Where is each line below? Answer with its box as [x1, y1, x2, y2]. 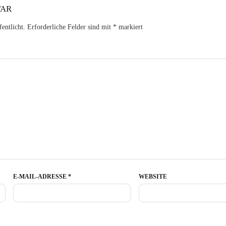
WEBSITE [138, 173, 167, 181]
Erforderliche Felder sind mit [27, 23, 113, 31]
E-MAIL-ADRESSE [13, 173, 68, 181]
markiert [116, 23, 143, 31]
